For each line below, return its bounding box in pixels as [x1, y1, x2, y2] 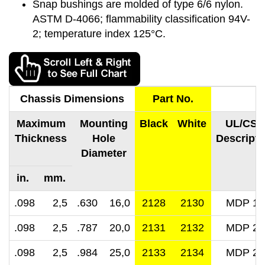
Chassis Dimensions [20, 93, 124, 105]
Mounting [79, 118, 128, 130]
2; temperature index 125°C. [33, 28, 166, 40]
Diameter [80, 147, 127, 159]
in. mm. [16, 172, 66, 184]
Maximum [16, 118, 66, 130]
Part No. [153, 93, 193, 105]
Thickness [15, 132, 67, 144]
